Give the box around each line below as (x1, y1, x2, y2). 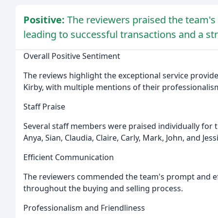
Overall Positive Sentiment (23, 51, 120, 62)
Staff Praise (23, 101, 65, 112)
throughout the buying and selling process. (23, 183, 183, 194)
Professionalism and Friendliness (23, 202, 145, 214)
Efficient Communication (23, 152, 114, 163)
